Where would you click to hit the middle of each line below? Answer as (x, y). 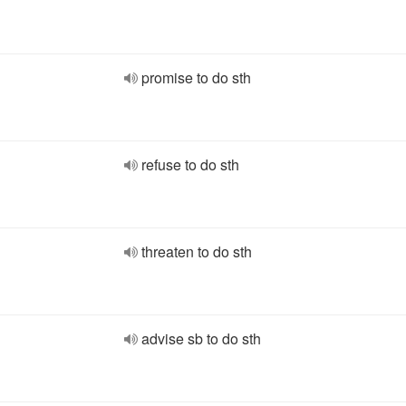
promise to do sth (196, 77)
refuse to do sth (190, 164)
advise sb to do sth (201, 338)
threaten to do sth (197, 251)
